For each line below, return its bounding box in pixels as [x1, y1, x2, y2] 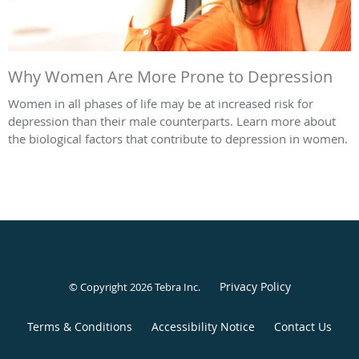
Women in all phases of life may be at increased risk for [8, 95, 313, 111]
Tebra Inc [154, 279, 198, 294]
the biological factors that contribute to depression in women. [8, 130, 348, 147]
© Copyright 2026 [68, 279, 155, 294]
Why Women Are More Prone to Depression [8, 65, 333, 87]
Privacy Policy [219, 278, 291, 294]
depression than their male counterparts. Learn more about [8, 112, 336, 129]
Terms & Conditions [27, 318, 132, 334]
